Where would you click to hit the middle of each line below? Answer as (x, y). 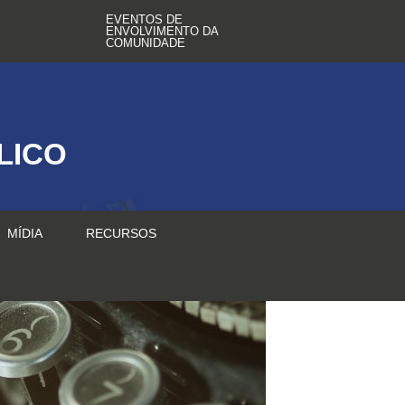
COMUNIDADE (146, 43)
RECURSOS (121, 233)
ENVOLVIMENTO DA (162, 31)
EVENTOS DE (145, 19)
